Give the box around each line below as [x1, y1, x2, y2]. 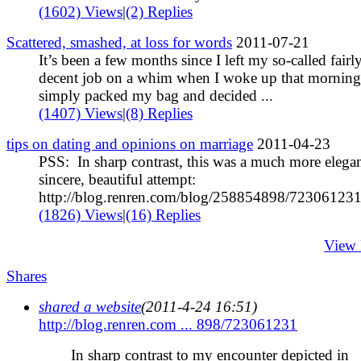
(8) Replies [126, 104, 193, 122]
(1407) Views [39, 104, 122, 122]
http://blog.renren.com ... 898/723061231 [39, 315, 297, 333]
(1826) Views [39, 205, 122, 223]
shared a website [39, 297, 141, 315]
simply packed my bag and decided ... [39, 86, 273, 104]
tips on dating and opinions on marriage [6, 135, 253, 152]
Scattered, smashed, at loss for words [6, 33, 232, 51]
